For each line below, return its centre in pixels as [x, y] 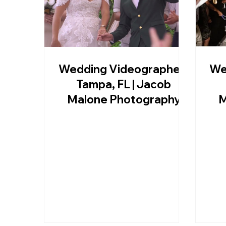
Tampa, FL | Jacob [124, 84]
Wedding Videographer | [124, 69]
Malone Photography [124, 100]
